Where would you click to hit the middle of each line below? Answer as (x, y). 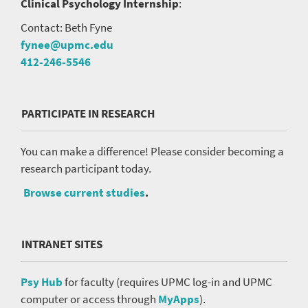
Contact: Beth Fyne (66, 28)
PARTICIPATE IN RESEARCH (88, 114)
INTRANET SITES (62, 244)
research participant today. (86, 169)
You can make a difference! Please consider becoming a (152, 152)
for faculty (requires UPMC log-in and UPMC (167, 282)
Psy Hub (42, 282)
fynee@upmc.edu (67, 45)
